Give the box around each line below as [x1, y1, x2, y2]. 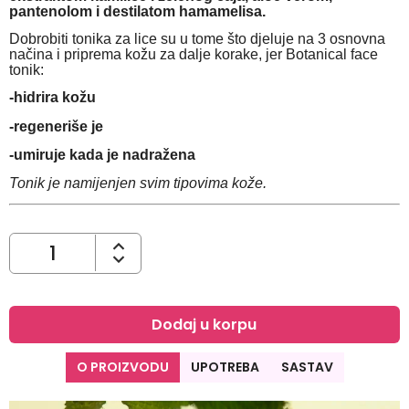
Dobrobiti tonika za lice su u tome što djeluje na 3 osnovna [9, 30, 385, 47]
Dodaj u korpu [152, 313, 257, 335]
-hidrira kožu [9, 89, 96, 106]
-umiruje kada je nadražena [9, 146, 195, 163]
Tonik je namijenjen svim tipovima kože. [9, 175, 267, 192]
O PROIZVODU [76, 357, 169, 376]
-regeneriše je [9, 118, 103, 134]
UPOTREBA [190, 357, 259, 376]
